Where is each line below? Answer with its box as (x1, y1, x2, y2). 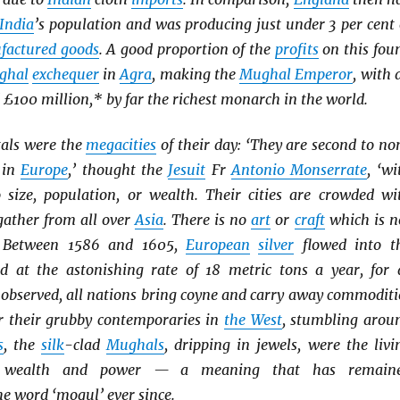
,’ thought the (68, 161, 169, 179)
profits (274, 39, 319, 58)
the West (224, 311, 282, 329)
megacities (86, 136, 157, 154)
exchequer (31, 64, 99, 83)
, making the (152, 64, 240, 83)
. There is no (163, 211, 252, 229)
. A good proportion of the (98, 39, 275, 58)
